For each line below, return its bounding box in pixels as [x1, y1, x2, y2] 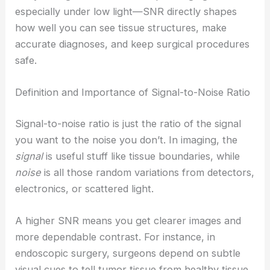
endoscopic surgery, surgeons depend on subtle [15, 247, 241, 260]
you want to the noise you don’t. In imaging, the [15, 134, 238, 146]
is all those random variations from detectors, [41, 166, 255, 178]
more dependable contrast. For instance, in [15, 231, 216, 243]
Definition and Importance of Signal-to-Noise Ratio [15, 86, 251, 99]
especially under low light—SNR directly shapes [15, 5, 237, 18]
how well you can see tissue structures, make [15, 22, 227, 34]
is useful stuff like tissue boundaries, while [43, 150, 240, 162]
